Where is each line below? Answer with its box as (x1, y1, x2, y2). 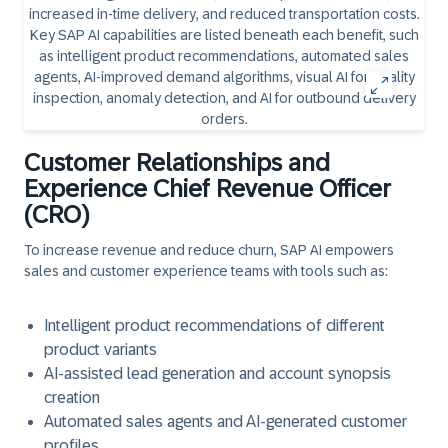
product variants (44, 341, 157, 358)
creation (44, 389, 100, 406)
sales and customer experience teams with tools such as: (24, 263, 388, 279)
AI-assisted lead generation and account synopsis (44, 365, 391, 382)
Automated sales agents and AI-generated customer (44, 413, 407, 430)
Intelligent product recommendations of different (44, 317, 385, 334)
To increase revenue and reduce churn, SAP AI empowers (24, 242, 394, 258)
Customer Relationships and (24, 149, 330, 176)
